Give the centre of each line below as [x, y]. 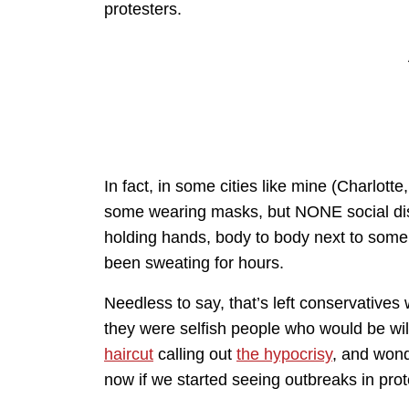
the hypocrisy [284, 355]
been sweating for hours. [194, 263]
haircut [129, 355]
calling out [195, 355]
